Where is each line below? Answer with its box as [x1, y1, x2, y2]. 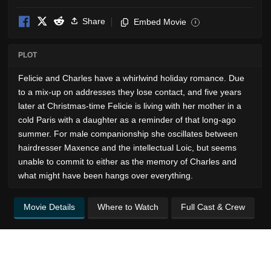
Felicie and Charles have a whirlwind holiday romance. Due [18, 73, 244, 83]
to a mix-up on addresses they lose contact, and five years [18, 87, 241, 97]
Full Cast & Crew [180, 201, 245, 212]
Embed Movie [134, 16, 186, 27]
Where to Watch [97, 201, 158, 212]
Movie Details [23, 201, 75, 212]
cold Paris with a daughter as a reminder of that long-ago [18, 114, 236, 125]
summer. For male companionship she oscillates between [18, 128, 238, 139]
